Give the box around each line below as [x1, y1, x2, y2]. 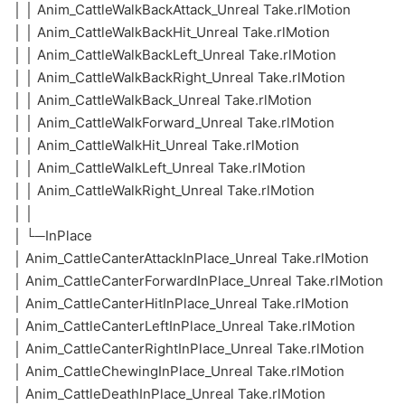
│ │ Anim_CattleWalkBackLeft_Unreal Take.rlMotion [14, 46, 336, 63]
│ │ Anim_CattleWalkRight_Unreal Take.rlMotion [14, 182, 315, 199]
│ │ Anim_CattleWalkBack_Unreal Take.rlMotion [14, 91, 312, 108]
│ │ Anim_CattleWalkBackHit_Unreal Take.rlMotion [14, 24, 330, 41]
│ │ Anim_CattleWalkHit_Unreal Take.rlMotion [14, 137, 299, 154]
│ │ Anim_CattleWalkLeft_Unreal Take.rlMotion [14, 159, 306, 176]
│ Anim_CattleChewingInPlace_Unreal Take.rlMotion [14, 363, 344, 380]
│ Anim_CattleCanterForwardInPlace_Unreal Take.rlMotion [14, 272, 383, 289]
